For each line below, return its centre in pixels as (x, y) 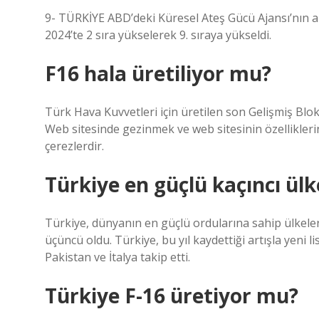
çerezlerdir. (74, 146)
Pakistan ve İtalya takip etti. (117, 257)
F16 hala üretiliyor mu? (158, 73)
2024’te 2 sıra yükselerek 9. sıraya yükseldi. (158, 35)
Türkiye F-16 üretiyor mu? (172, 296)
